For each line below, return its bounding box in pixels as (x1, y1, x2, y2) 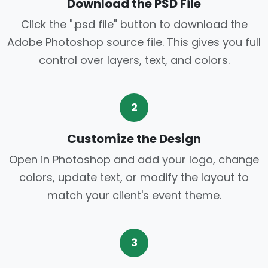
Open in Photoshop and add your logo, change (9, 151, 259, 167)
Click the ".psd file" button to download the (20, 16, 248, 32)
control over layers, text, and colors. (38, 52, 230, 68)
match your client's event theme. (47, 187, 221, 203)
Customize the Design (67, 130, 201, 147)
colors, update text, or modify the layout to (19, 169, 249, 185)
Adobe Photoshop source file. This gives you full (7, 34, 261, 50)
